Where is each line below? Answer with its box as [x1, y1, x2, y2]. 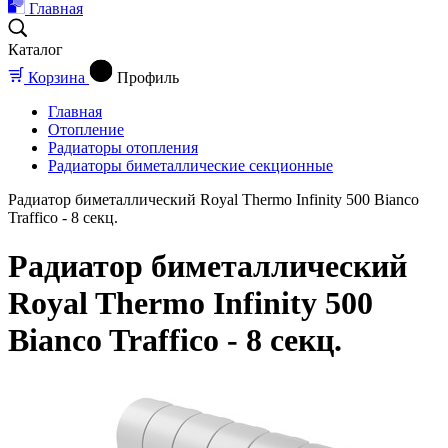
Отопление [48, 121, 124, 138]
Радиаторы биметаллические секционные [48, 157, 333, 174]
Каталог [8, 41, 63, 58]
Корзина [28, 69, 85, 86]
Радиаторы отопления [48, 139, 198, 156]
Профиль [117, 69, 179, 86]
